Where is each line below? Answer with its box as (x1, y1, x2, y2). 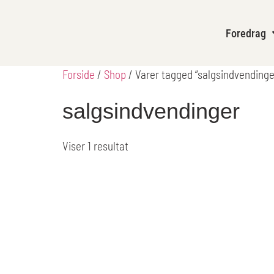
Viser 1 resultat (62, 139, 128, 154)
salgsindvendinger (62, 98, 240, 124)
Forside (62, 67, 95, 82)
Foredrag (226, 26, 266, 40)
